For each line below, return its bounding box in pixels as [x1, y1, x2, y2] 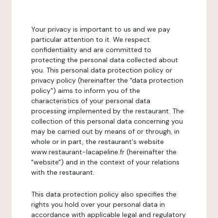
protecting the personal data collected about [31, 55, 178, 64]
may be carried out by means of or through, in [31, 127, 180, 136]
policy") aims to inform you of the [31, 86, 140, 95]
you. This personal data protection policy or [31, 66, 172, 74]
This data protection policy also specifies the [31, 190, 177, 199]
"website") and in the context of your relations [31, 158, 180, 166]
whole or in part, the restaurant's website [31, 137, 164, 146]
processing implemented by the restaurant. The [31, 107, 184, 115]
